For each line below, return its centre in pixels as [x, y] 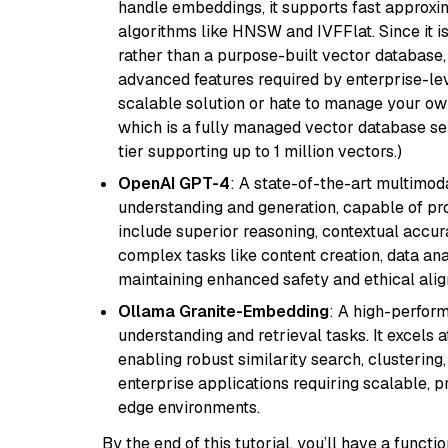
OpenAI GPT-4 [174, 183]
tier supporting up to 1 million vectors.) [260, 151]
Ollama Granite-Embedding [223, 311]
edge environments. [189, 407]
